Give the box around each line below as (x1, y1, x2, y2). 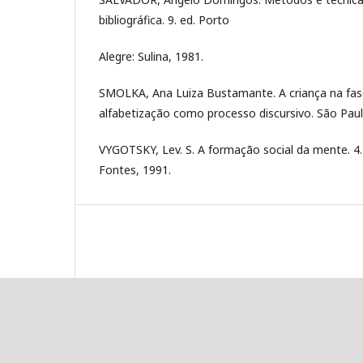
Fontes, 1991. (99, 161, 171, 177)
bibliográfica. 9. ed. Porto (99, 11, 229, 28)
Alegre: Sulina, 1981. (99, 48, 203, 64)
